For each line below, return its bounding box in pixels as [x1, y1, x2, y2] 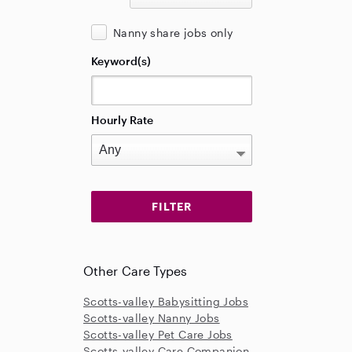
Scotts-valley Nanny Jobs [83, 311, 220, 324]
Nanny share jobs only [113, 26, 233, 39]
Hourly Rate [91, 113, 153, 126]
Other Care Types [83, 263, 188, 278]
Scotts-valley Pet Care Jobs [83, 328, 233, 341]
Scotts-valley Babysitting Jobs [83, 295, 248, 308]
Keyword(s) [91, 54, 151, 68]
